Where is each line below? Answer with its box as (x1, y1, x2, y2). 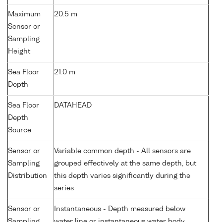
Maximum (8, 11, 41, 18)
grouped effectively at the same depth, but (54, 160, 196, 167)
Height (8, 48, 30, 55)
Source (8, 127, 31, 134)
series (54, 185, 74, 192)
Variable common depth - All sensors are (54, 148, 191, 155)
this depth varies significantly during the (54, 172, 190, 180)
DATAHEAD (54, 102, 92, 110)
